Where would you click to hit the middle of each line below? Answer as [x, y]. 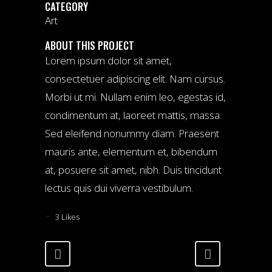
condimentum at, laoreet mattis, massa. [133, 115]
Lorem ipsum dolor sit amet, [108, 61]
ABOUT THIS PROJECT [90, 46]
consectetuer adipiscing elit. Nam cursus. [135, 79]
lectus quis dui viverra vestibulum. [119, 188]
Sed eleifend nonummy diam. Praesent [132, 134]
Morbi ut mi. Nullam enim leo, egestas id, [135, 97]
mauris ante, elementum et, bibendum [131, 152]
